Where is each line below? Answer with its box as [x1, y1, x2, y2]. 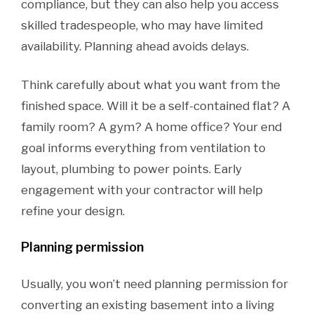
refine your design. [21, 204, 125, 218]
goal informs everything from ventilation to [21, 141, 266, 155]
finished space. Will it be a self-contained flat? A [21, 99, 290, 113]
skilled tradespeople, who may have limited [21, 18, 263, 32]
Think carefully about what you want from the [21, 78, 280, 92]
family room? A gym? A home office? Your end [21, 120, 282, 134]
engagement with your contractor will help [21, 183, 263, 197]
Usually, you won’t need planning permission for [21, 277, 288, 291]
